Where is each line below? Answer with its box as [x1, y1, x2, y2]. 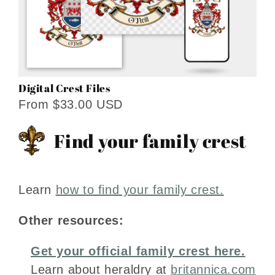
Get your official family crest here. [31, 244, 246, 258]
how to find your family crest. [55, 182, 224, 196]
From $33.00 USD [18, 98, 123, 112]
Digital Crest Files [18, 81, 110, 96]
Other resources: [18, 213, 124, 227]
